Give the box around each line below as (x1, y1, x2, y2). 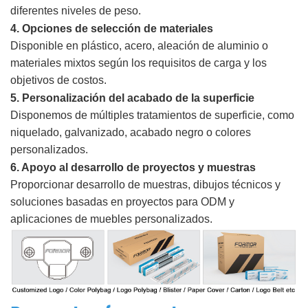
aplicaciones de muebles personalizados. (10, 212, 212, 225)
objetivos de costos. (10, 74, 107, 86)
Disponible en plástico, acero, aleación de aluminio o (10, 39, 268, 52)
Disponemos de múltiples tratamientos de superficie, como (10, 109, 294, 121)
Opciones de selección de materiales (22, 22, 213, 34)
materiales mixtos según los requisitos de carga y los (10, 56, 267, 69)
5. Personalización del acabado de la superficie (10, 91, 254, 104)
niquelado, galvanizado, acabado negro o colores (10, 126, 251, 138)
